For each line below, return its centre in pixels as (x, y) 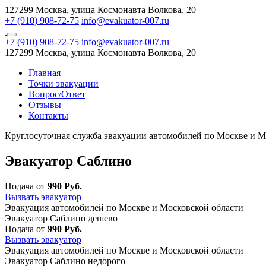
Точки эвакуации (64, 83)
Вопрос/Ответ (57, 94)
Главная (45, 73)
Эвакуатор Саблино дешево (61, 218)
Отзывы (45, 105)
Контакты (48, 115)
